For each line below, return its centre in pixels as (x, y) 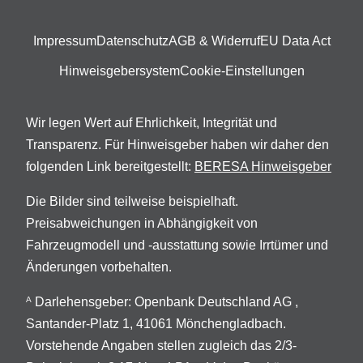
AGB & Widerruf (214, 41)
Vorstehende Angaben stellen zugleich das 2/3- (161, 346)
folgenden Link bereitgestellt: (110, 167)
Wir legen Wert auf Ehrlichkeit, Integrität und (152, 123)
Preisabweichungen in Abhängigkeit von (142, 224)
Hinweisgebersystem (119, 71)
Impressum (64, 41)
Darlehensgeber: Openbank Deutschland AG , (165, 302)
